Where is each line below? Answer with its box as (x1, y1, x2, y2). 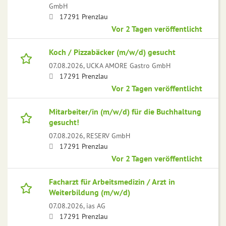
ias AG (86, 201, 105, 211)
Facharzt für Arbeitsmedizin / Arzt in (49, 177, 175, 187)
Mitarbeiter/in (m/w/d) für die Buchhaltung (49, 106, 201, 117)
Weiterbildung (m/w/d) (49, 187, 130, 198)
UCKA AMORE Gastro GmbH (86, 61, 171, 71)
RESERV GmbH (86, 131, 130, 141)
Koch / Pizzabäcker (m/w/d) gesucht (49, 47, 176, 58)
